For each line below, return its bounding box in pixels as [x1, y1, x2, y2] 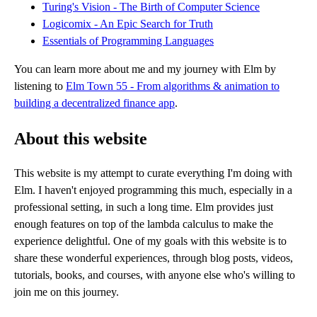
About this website [14, 129, 147, 148]
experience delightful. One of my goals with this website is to [14, 235, 287, 248]
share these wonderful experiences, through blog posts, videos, [14, 252, 293, 265]
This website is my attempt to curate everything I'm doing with [14, 167, 292, 180]
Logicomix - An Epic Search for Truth [42, 17, 213, 30]
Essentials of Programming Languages [42, 34, 214, 47]
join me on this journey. [14, 286, 119, 299]
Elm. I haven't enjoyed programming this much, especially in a [14, 184, 292, 197]
